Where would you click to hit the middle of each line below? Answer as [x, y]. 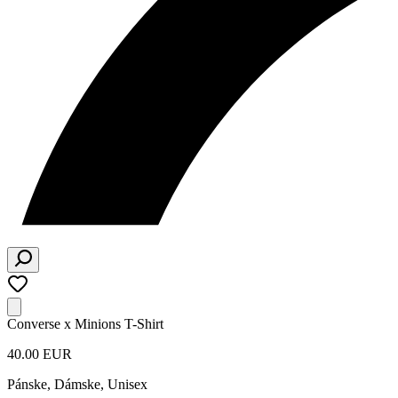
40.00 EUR [40, 354]
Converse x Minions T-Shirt [85, 324]
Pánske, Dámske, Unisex [77, 384]
